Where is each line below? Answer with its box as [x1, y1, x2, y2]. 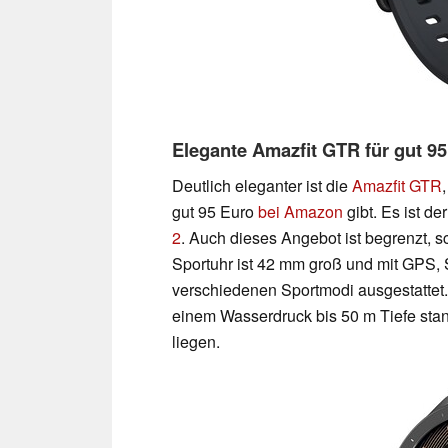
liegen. [172, 329, 220, 353]
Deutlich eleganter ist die [172, 173, 352, 197]
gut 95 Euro [172, 199, 258, 223]
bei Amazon [258, 199, 343, 223]
